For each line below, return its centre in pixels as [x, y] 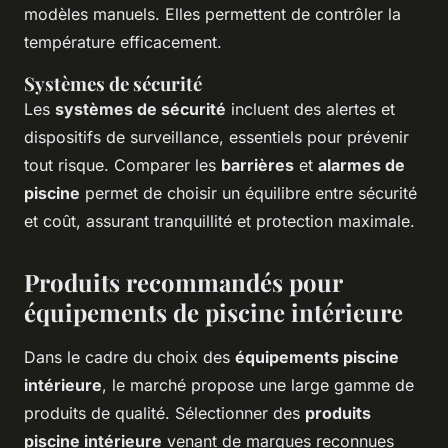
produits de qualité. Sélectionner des [164, 412]
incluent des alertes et [310, 108]
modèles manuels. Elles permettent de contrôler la [212, 13]
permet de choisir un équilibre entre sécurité [248, 192]
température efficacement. [123, 41]
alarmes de [361, 164]
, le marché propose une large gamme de [258, 384]
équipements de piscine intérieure [213, 311]
